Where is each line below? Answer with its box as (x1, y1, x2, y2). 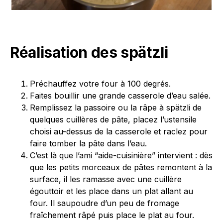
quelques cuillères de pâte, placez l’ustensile (30, 114, 197, 125)
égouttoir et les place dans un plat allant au (30, 186, 193, 197)
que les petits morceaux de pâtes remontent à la (30, 162, 212, 173)
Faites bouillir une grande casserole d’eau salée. (30, 91, 211, 101)
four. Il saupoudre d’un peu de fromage (30, 198, 179, 209)
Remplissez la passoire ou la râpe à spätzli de (30, 103, 202, 113)
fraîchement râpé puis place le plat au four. (30, 210, 194, 221)
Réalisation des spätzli (10, 43, 168, 62)
